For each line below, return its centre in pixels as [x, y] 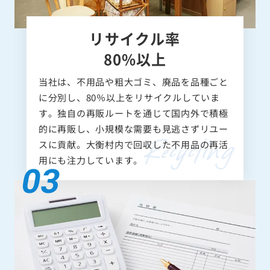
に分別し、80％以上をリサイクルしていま [129, 97]
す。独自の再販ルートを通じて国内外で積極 [133, 113]
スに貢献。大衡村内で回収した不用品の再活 [133, 144]
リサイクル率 [135, 38]
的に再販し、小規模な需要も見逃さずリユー [133, 128]
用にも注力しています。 [90, 160]
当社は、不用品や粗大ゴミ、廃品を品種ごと [133, 81]
